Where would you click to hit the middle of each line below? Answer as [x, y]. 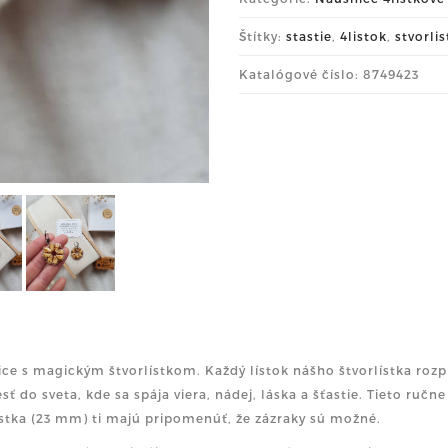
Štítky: [262, 35]
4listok [363, 35]
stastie [309, 35]
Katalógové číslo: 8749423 [329, 73]
